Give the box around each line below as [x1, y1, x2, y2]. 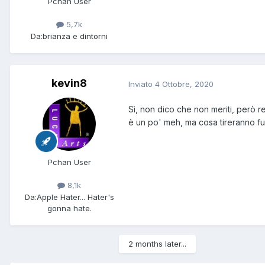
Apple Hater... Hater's [36, 192, 114, 202]
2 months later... [128, 239, 186, 249]
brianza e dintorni [43, 31, 108, 41]
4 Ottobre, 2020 [155, 79, 214, 89]
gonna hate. [47, 203, 92, 213]
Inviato [128, 79, 155, 89]
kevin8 [51, 77, 87, 90]
